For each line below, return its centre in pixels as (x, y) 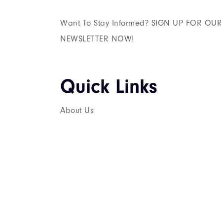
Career (74, 157)
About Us (77, 110)
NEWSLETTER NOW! (97, 38)
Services (77, 132)
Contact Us (81, 183)
